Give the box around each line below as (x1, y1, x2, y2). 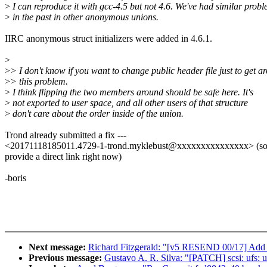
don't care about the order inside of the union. (10, 108, 184, 119)
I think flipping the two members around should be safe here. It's (10, 87, 253, 98)
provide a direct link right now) (5, 151, 122, 162)
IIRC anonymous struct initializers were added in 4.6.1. (5, 33, 212, 44)
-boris (5, 173, 26, 184)
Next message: (29, 242, 88, 253)
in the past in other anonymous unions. (10, 12, 159, 23)
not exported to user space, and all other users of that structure (10, 98, 248, 108)
